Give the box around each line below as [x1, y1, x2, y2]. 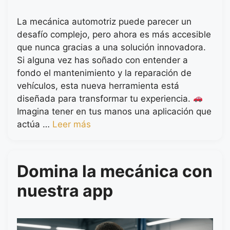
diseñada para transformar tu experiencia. [17, 93, 193, 104]
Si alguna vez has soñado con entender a [17, 54, 188, 65]
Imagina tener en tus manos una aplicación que [17, 106, 212, 117]
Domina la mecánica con [17, 161, 213, 181]
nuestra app [17, 180, 113, 201]
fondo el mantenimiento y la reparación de [17, 67, 191, 78]
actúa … [17, 119, 52, 129]
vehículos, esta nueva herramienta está [17, 80, 179, 91]
